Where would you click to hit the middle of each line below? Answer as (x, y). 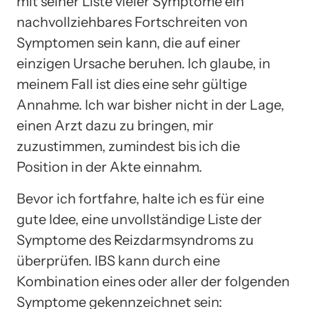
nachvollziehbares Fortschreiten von (132, 22)
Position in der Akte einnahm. (109, 167)
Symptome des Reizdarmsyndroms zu (135, 240)
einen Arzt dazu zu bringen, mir (115, 125)
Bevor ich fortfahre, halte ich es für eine (140, 198)
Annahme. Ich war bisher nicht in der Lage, (150, 104)
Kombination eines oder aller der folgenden (153, 281)
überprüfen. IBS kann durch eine (118, 260)
